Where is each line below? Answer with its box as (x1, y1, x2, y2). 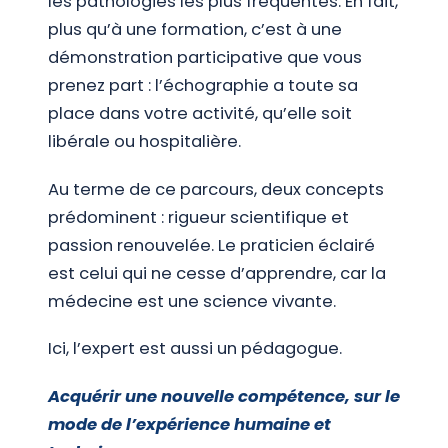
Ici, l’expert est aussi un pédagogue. (48, 337, 342, 361)
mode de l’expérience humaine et (48, 413, 331, 437)
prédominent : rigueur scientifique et (48, 205, 349, 229)
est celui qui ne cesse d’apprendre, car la (48, 261, 386, 285)
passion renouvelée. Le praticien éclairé (48, 233, 375, 257)
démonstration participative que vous (48, 45, 362, 69)
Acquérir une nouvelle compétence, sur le (48, 385, 400, 409)
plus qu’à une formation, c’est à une (48, 17, 342, 41)
